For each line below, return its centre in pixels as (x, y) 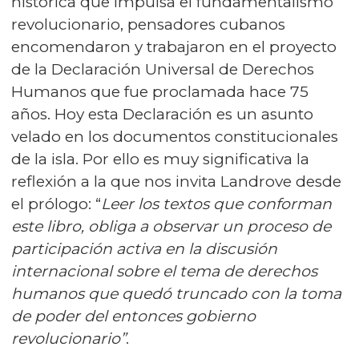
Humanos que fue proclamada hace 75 (160, 91)
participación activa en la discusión (144, 248)
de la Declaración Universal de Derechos (163, 69)
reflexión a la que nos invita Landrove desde (176, 181)
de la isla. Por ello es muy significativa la (160, 159)
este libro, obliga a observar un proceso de (171, 226)
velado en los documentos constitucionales (175, 136)
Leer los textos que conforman (216, 204)
